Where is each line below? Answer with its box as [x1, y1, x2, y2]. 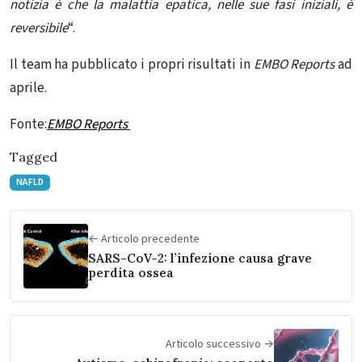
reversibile [10, 18, 68, 38]
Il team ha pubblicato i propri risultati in [10, 54, 254, 74]
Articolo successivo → [166, 336, 274, 353]
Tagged [10, 148, 57, 165]
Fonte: [10, 114, 47, 134]
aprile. [10, 78, 47, 98]
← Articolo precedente [88, 231, 200, 248]
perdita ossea [88, 265, 174, 281]
